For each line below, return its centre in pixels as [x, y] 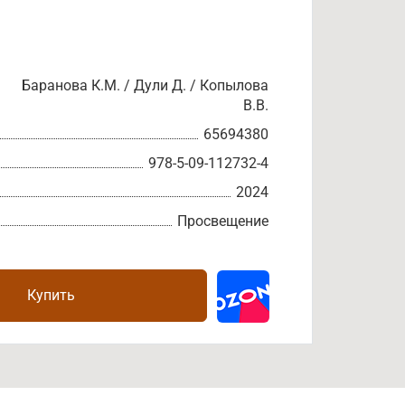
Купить [51, 295]
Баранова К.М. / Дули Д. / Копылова [145, 85]
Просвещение [223, 221]
